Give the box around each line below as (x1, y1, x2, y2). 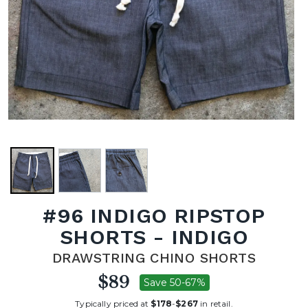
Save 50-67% (144, 276, 206, 289)
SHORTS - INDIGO (60, 225, 248, 249)
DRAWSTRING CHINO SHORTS (52, 250, 256, 266)
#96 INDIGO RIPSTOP (43, 203, 265, 228)
